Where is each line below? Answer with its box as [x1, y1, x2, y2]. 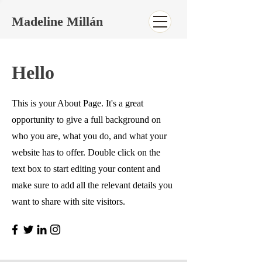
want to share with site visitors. [12, 196, 125, 206]
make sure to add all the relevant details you [12, 180, 173, 190]
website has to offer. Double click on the [12, 147, 160, 157]
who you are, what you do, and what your [12, 131, 167, 141]
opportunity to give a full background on [12, 115, 161, 125]
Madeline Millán [12, 14, 103, 29]
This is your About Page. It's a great [12, 98, 143, 108]
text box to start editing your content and [12, 164, 160, 174]
